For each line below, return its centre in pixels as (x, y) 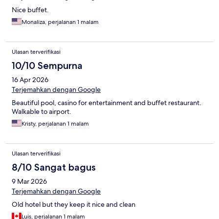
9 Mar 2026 (29, 182)
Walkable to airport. (42, 112)
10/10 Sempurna (47, 66)
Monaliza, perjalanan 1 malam (60, 22)
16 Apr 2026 (30, 80)
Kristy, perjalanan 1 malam (55, 124)
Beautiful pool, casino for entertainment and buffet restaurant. (107, 103)
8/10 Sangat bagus (54, 167)
